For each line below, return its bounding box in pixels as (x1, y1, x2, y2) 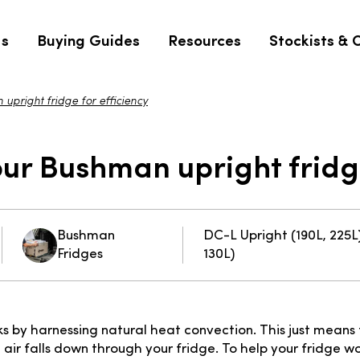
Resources (168, 29, 241, 50)
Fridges (56, 247, 103, 262)
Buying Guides (37, 29, 140, 50)
